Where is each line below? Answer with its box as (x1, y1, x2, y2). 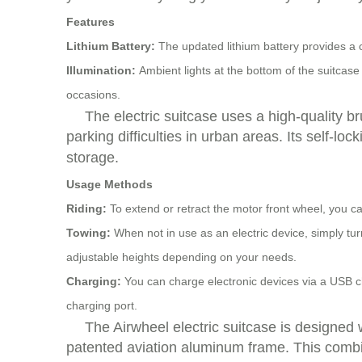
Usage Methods (66, 178, 153, 191)
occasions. (66, 88, 120, 101)
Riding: (66, 202, 110, 215)
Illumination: (66, 64, 139, 77)
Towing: (66, 226, 114, 239)
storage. (66, 149, 119, 166)
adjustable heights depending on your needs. (66, 250, 297, 263)
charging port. (66, 299, 137, 312)
